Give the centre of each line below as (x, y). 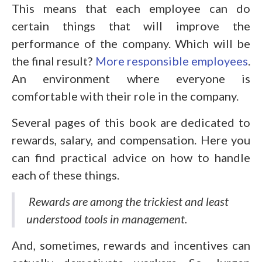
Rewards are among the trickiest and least (127, 201)
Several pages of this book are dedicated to (131, 122)
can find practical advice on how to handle (131, 157)
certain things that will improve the (131, 25)
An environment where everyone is (131, 78)
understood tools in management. (107, 218)
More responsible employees (172, 61)
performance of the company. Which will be (131, 43)
